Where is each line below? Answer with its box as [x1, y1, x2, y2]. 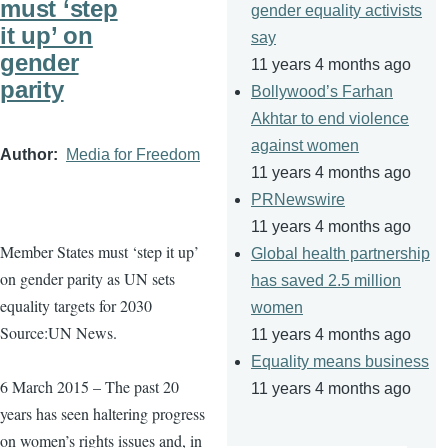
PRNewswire [251, 191, 345, 209]
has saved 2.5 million [251, 272, 401, 290]
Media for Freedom [66, 145, 200, 163]
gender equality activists [251, 2, 422, 20]
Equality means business [251, 353, 429, 371]
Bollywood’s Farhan [251, 83, 393, 101]
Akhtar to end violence [251, 110, 409, 128]
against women [251, 137, 359, 155]
